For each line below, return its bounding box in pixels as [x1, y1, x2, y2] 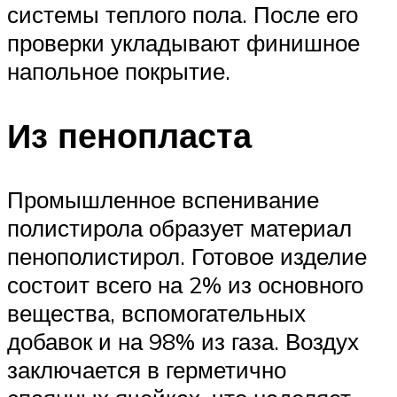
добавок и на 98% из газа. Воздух [7, 326, 359, 355]
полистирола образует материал [7, 213, 352, 242]
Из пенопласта [7, 113, 252, 158]
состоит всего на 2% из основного [7, 269, 363, 299]
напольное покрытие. [7, 57, 230, 86]
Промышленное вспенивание [7, 184, 319, 214]
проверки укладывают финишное [7, 28, 360, 58]
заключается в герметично [7, 354, 286, 384]
